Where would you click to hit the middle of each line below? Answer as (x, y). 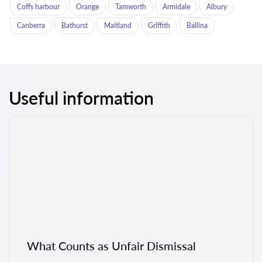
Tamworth (131, 7)
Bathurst (75, 25)
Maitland (118, 25)
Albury (217, 7)
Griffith (159, 25)
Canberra (31, 25)
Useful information (81, 98)
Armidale (176, 7)
